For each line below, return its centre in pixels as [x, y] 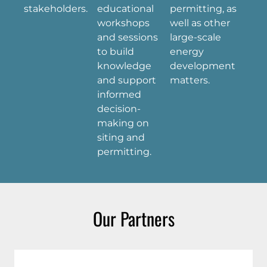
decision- [119, 108]
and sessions [127, 37]
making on [123, 123]
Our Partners [133, 218]
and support [126, 80]
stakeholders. [56, 8]
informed [119, 94]
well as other [200, 23]
